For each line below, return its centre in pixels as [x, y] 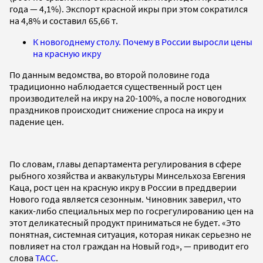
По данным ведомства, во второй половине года [109, 75]
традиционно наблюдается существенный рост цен [116, 87]
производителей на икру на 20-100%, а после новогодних [128, 98]
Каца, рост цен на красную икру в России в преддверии [123, 188]
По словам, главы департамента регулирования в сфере [125, 164]
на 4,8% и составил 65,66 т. [64, 21]
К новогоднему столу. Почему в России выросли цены [143, 42]
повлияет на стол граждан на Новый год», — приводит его [129, 246]
